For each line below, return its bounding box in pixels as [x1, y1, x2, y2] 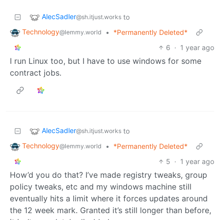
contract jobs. [10, 67, 61, 78]
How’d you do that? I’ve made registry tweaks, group [10, 169, 207, 180]
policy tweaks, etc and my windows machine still [10, 181, 192, 192]
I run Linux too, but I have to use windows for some [10, 55, 201, 66]
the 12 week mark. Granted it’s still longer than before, [10, 205, 211, 215]
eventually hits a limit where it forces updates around [10, 193, 208, 203]
